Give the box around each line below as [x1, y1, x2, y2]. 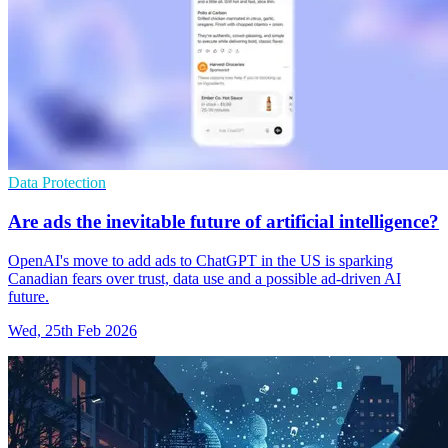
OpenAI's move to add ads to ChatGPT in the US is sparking [8, 251, 393, 269]
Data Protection [8, 174, 106, 192]
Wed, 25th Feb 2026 [8, 321, 137, 339]
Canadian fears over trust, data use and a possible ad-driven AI [8, 269, 401, 287]
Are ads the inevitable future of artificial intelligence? [8, 211, 439, 233]
